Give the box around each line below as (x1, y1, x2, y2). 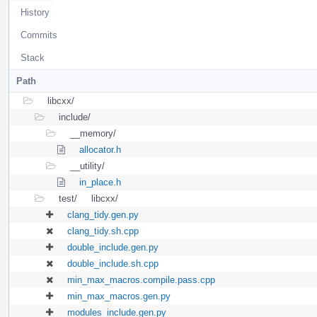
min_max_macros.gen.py (67, 290, 171, 301)
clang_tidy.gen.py (67, 209, 139, 220)
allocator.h (79, 144, 121, 155)
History (21, 6, 50, 18)
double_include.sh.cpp (67, 258, 158, 269)
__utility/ (70, 160, 105, 171)
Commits (21, 29, 57, 40)
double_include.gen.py (67, 241, 158, 253)
